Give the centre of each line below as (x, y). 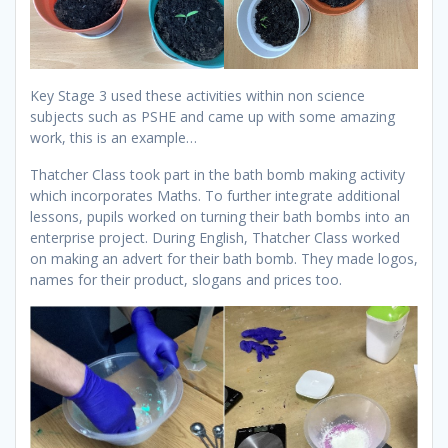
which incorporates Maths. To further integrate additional (215, 196)
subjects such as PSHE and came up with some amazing (212, 117)
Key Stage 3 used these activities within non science (197, 96)
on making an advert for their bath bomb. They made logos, (224, 259)
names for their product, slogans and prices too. (186, 280)
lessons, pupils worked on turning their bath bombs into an (220, 217)
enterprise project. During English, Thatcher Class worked (215, 238)
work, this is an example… (113, 138)
